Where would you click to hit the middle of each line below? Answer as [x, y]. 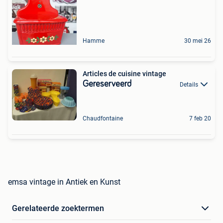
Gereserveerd [107, 84]
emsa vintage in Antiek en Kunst [64, 182]
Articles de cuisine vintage [124, 73]
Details [189, 84]
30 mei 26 [198, 41]
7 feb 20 [200, 119]
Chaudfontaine [103, 119]
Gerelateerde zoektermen [58, 209]
